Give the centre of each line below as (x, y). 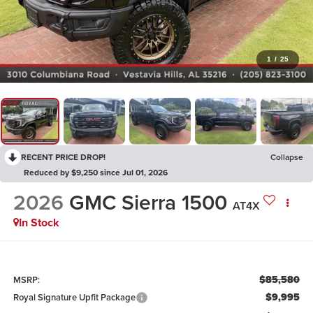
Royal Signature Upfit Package (74, 297)
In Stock (39, 223)
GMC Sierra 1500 (148, 203)
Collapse (287, 157)
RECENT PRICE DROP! (63, 157)
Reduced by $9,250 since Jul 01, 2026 (96, 172)
